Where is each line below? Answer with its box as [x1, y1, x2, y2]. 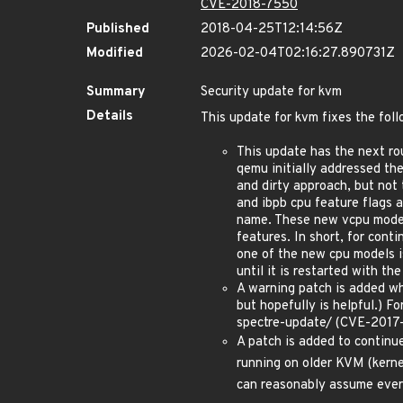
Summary [86, 84, 146, 101]
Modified [86, 45, 143, 62]
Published [86, 21, 149, 38]
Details [86, 108, 133, 125]
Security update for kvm [201, 84, 342, 101]
